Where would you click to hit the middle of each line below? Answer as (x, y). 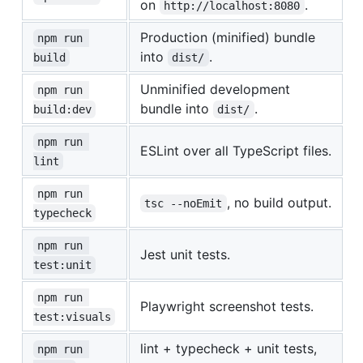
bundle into (177, 108)
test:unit (62, 265)
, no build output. (279, 202)
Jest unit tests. (185, 254)
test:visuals (72, 316)
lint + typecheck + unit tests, (228, 348)
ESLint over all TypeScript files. (236, 150)
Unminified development (215, 89)
